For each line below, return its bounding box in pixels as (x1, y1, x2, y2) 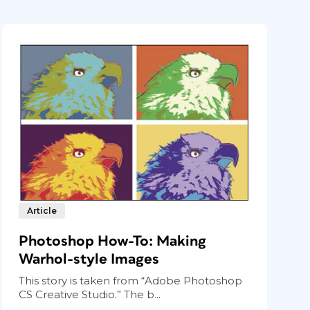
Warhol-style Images (19, 251, 160, 266)
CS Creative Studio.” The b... (19, 287, 161, 301)
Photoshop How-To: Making (19, 233, 207, 248)
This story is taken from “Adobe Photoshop (19, 273, 243, 287)
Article (27, 205, 57, 216)
